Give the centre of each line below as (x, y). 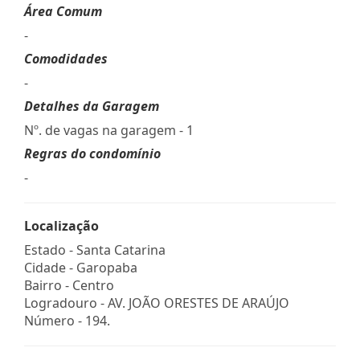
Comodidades (66, 58)
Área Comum (63, 11)
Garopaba (107, 267)
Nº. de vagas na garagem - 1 (109, 130)
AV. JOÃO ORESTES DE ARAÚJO (198, 303)
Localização (61, 225)
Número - (55, 320)
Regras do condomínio (92, 153)
